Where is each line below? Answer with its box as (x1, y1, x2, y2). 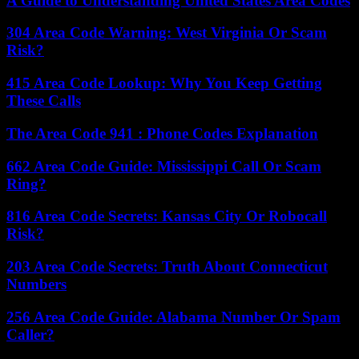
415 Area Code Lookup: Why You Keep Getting (6, 75, 322, 92)
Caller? (6, 325, 54, 343)
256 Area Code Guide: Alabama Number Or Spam (6, 308, 341, 325)
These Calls (6, 92, 81, 110)
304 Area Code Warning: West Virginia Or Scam (6, 24, 327, 42)
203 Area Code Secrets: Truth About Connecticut (6, 257, 328, 275)
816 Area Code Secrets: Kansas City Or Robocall (6, 208, 327, 225)
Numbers (6, 275, 67, 292)
